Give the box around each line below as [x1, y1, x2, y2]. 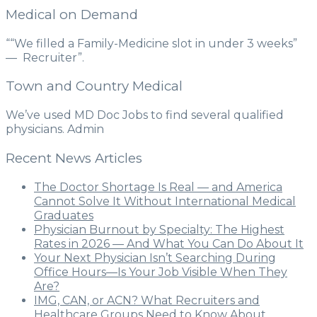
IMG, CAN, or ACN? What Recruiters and [34, 293, 260, 307]
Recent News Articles [6, 149, 142, 166]
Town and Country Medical [6, 78, 183, 95]
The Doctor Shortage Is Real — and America [34, 180, 282, 194]
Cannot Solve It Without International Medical [34, 194, 296, 208]
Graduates [34, 208, 93, 222]
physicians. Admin [6, 122, 104, 137]
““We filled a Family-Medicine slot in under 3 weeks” [6, 36, 297, 50]
